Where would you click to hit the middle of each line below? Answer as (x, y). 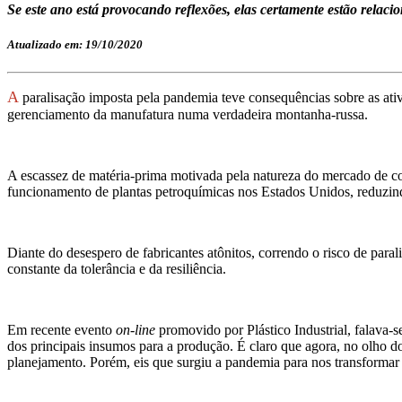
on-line (135, 330)
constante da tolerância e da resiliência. (117, 269)
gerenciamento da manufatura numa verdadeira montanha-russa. (188, 115)
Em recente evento (61, 330)
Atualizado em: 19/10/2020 (75, 45)
